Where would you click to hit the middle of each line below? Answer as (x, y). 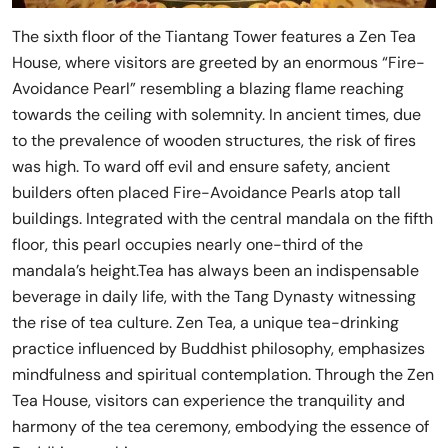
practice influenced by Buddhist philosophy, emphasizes (218, 348)
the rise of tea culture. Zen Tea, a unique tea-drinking (205, 322)
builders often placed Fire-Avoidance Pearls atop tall (206, 192)
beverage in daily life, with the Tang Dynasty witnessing (214, 296)
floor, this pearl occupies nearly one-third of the (187, 244)
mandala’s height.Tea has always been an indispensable (215, 270)
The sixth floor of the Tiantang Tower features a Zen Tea (214, 36)
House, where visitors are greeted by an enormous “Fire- (218, 62)
